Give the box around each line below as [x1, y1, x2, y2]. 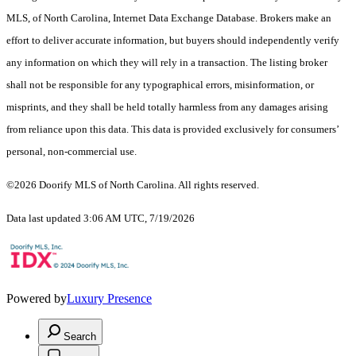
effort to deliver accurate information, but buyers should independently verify [6, 34, 339, 47]
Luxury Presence [67, 292, 152, 306]
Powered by [6, 292, 67, 306]
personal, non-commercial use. [6, 145, 137, 158]
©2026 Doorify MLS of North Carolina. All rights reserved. [6, 179, 259, 192]
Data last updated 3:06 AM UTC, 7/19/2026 [6, 212, 195, 225]
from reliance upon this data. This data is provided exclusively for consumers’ [6, 123, 339, 136]
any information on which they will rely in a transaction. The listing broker [6, 56, 327, 69]
